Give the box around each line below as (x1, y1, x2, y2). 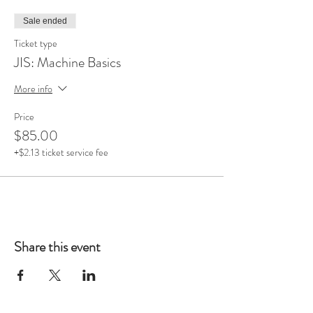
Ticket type (14, 36, 57, 50)
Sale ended (23, 15, 67, 26)
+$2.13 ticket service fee (14, 145, 108, 159)
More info (14, 81, 52, 96)
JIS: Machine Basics (14, 52, 121, 73)
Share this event (14, 236, 101, 257)
